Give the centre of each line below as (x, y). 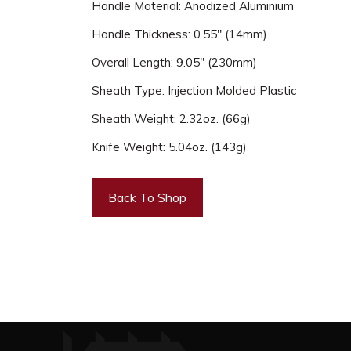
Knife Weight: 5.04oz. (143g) (169, 147)
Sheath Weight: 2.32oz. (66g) (171, 119)
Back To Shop (147, 197)
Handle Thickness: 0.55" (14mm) (179, 34)
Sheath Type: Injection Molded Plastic (194, 90)
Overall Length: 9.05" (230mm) (174, 62)
